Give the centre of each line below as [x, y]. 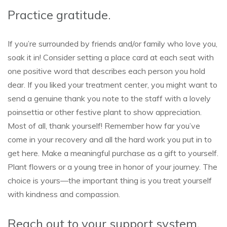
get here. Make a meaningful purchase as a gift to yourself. [113, 153]
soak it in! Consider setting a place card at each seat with [111, 57]
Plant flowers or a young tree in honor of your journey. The [112, 167]
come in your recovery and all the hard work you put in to [110, 139]
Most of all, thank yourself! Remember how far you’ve [104, 126]
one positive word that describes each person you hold [106, 71]
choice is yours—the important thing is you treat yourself [110, 180]
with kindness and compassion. [64, 194]
